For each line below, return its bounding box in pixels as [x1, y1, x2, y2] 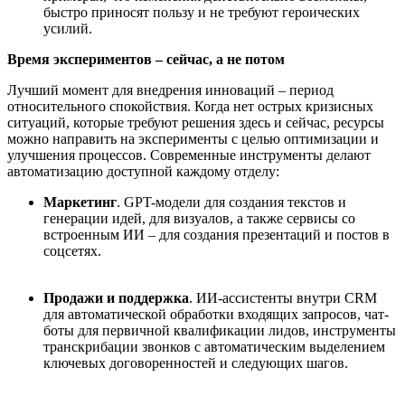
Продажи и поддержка [43, 290, 189, 306]
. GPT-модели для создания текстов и [117, 194, 346, 210]
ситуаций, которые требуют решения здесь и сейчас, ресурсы [7, 115, 384, 130]
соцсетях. [43, 243, 101, 259]
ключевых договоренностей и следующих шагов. [43, 355, 348, 371]
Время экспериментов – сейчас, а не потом [7, 52, 285, 67]
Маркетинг [43, 194, 117, 210]
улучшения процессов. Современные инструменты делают [7, 147, 371, 163]
